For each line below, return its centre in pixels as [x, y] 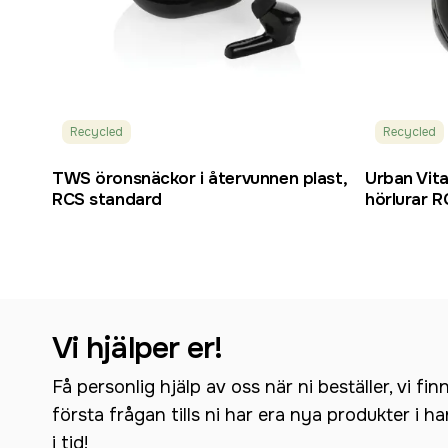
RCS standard [107, 200]
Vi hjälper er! [137, 348]
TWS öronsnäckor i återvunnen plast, [200, 179]
